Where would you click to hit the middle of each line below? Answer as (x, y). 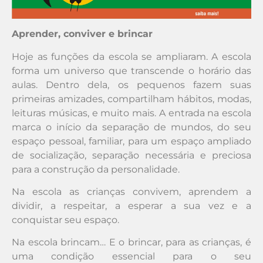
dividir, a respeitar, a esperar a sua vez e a (131, 205)
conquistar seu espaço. (65, 220)
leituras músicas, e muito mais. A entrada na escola (131, 113)
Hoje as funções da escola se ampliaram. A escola (131, 56)
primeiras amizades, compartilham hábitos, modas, (131, 99)
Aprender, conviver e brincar (82, 34)
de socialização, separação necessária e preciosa (131, 155)
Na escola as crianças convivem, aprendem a (131, 191)
